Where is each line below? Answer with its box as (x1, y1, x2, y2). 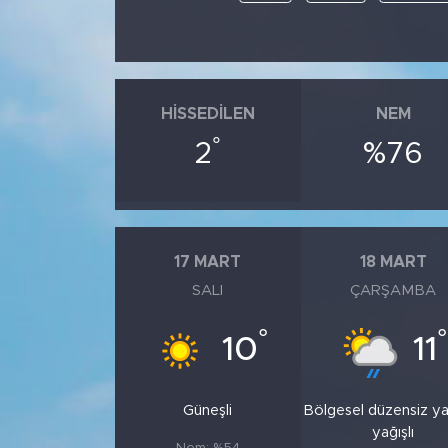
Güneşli (183, 403, 233, 419)
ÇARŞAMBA (350, 283, 437, 299)
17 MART (174, 253, 242, 270)
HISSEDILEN (160, 105, 255, 122)
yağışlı (372, 425, 415, 441)
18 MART (359, 253, 427, 270)
